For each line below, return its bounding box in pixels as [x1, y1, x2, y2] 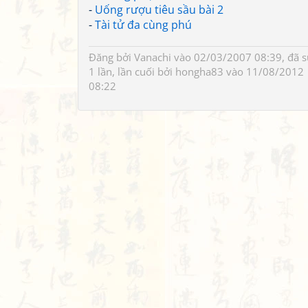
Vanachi [134, 50, 171, 64]
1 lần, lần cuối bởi [89, 65, 175, 78]
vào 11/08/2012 [223, 65, 304, 78]
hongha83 [175, 65, 223, 78]
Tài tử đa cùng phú [95, 17, 192, 32]
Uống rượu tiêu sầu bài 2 [95, 2, 223, 17]
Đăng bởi [89, 50, 134, 64]
